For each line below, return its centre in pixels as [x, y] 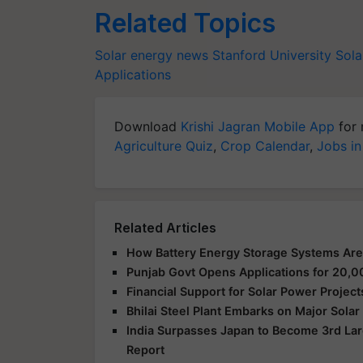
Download [147, 126]
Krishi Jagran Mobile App [258, 126]
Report [145, 349]
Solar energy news [152, 55]
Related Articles [165, 227]
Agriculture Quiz [164, 145]
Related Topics [185, 23]
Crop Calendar [265, 145]
